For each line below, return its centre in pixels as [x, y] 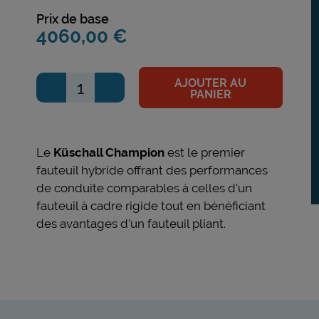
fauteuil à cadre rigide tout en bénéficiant [151, 206]
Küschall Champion [107, 152]
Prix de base [72, 19]
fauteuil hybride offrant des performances [152, 170]
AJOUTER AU [211, 83]
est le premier [204, 152]
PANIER [210, 94]
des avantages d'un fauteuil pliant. [131, 224]
